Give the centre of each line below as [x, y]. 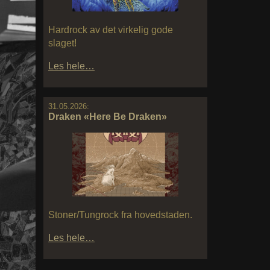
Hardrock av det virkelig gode [111, 30]
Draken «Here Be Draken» [108, 116]
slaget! [62, 43]
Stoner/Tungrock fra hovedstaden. [120, 215]
